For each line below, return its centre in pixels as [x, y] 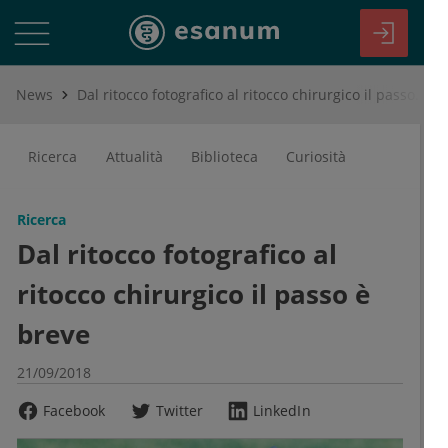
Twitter [179, 410]
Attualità [134, 156]
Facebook [74, 410]
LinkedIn [282, 410]
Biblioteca [224, 156]
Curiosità [316, 156]
